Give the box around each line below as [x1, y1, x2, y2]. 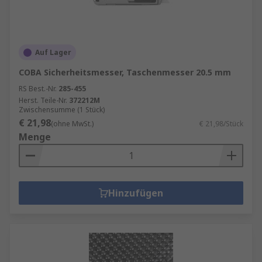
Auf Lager [35, 47, 71, 57]
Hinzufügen [108, 187, 163, 199]
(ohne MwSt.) [51, 119, 94, 129]
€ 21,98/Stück [199, 119, 243, 129]
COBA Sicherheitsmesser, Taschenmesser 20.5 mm [19, 67, 231, 78]
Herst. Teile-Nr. [19, 95, 67, 105]
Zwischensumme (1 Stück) [19, 105, 105, 115]
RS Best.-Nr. [19, 84, 57, 94]
